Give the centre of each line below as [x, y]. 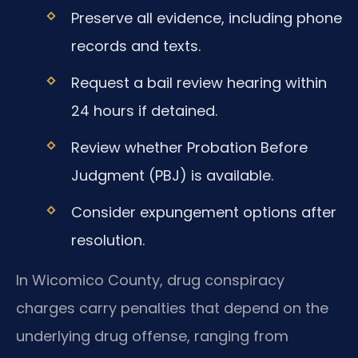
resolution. [107, 241]
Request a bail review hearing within [199, 82]
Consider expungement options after [203, 213]
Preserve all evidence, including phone [206, 18]
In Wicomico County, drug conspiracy [150, 280]
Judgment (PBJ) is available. [172, 176]
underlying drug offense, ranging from [152, 336]
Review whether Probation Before [189, 148]
